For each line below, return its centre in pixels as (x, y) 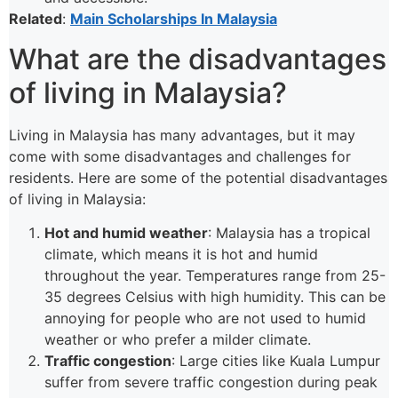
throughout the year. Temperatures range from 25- (215, 276)
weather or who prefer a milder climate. (178, 340)
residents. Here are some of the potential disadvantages (198, 177)
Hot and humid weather (126, 233)
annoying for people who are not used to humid (205, 318)
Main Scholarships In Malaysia (174, 19)
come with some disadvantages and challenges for (180, 156)
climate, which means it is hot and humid (181, 255)
